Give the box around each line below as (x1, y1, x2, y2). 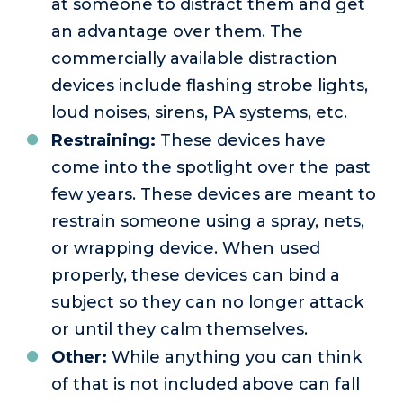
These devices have (156, 130, 326, 151)
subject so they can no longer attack (51, 292, 363, 313)
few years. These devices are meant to (51, 184, 376, 205)
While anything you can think (107, 347, 362, 368)
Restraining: (51, 130, 156, 151)
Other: (51, 347, 107, 368)
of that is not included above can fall (51, 374, 360, 395)
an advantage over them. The (51, 22, 303, 42)
